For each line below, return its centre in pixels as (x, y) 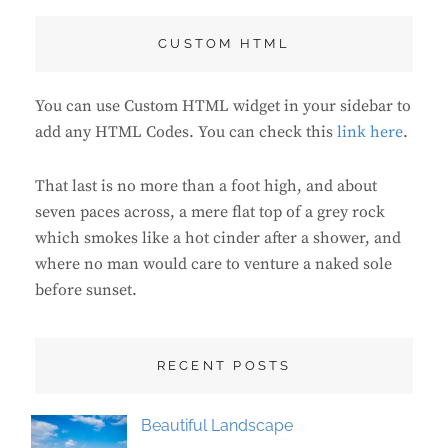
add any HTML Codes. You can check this (186, 132)
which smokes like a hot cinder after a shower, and (218, 238)
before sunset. (86, 290)
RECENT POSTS (224, 366)
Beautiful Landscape (217, 426)
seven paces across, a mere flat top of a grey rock (210, 212)
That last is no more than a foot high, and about (206, 186)
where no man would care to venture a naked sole (213, 264)
